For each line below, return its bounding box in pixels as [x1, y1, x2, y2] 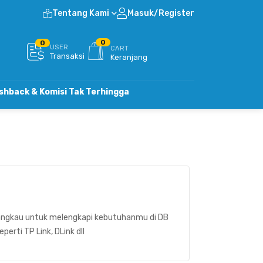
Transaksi [50, 52, 85, 60]
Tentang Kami [52, 8, 109, 18]
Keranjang [110, 53, 147, 62]
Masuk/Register [127, 8, 194, 18]
